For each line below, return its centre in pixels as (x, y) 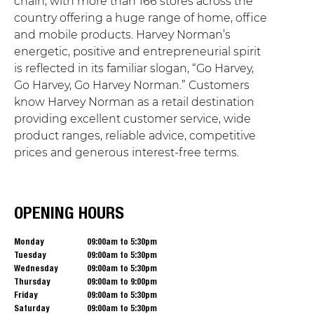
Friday (26, 295)
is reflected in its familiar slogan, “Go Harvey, (134, 68)
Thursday (32, 281)
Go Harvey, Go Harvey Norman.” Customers (132, 85)
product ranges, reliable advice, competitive (135, 136)
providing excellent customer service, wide (132, 119)
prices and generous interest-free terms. (127, 152)
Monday (29, 241)
